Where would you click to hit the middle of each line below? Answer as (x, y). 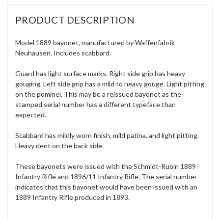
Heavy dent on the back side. (59, 145)
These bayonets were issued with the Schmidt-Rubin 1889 (106, 166)
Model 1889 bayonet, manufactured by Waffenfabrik (95, 42)
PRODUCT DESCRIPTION (75, 19)
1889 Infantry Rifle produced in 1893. (72, 197)
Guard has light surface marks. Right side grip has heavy (100, 73)
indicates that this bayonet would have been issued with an (106, 187)
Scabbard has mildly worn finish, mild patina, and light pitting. (107, 135)
